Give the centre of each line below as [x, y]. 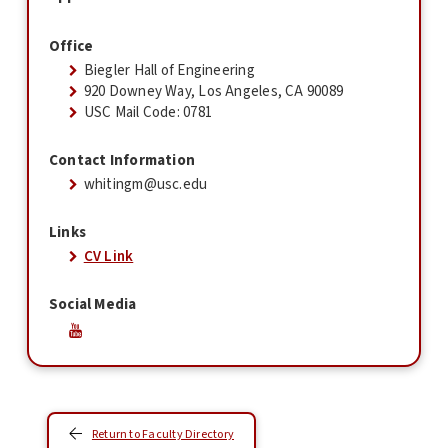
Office [71, 46]
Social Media [92, 304]
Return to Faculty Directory [162, 435]
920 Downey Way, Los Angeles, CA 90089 [213, 91]
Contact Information [122, 160]
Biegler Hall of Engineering [169, 70]
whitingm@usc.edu [145, 184]
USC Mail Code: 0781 [147, 112]
